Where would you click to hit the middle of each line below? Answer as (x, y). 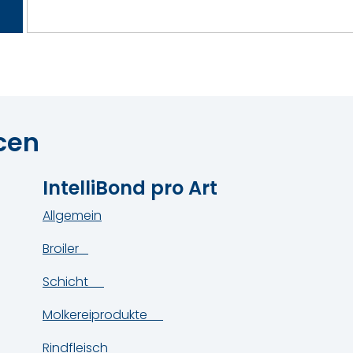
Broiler (65, 248)
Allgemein (72, 215)
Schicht (73, 281)
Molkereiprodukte (103, 314)
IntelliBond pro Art (132, 188)
